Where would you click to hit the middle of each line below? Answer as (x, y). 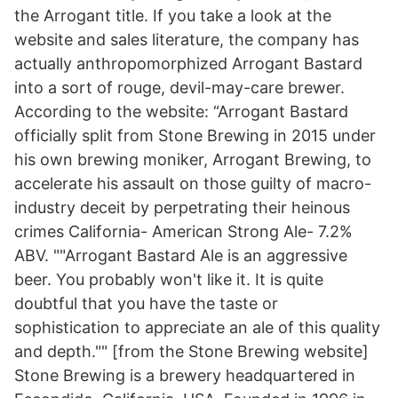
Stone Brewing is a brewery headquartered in (185, 375)
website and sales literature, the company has (187, 40)
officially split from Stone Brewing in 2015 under (195, 135)
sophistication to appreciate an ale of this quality (197, 327)
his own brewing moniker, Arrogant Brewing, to (193, 159)
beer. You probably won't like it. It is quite (169, 279)
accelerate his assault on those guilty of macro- (193, 183)
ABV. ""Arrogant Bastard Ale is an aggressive (181, 255)
